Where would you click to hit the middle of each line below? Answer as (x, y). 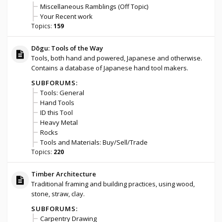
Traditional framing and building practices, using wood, (113, 184)
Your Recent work (66, 16)
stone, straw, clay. (58, 194)
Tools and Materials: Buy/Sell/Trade (94, 142)
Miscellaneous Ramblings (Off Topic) (94, 6)
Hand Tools (57, 102)
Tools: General (62, 92)
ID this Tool (56, 112)
